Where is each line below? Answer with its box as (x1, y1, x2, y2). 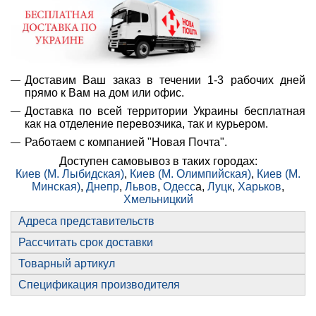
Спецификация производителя (18, 278, 180, 291)
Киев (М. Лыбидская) (16, 167, 124, 180)
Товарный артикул (18, 257, 115, 269)
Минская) (32, 180, 80, 193)
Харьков (238, 180, 281, 193)
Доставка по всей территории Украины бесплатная (25, 105, 305, 118)
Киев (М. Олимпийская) (130, 167, 251, 180)
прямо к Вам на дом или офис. (25, 86, 184, 99)
